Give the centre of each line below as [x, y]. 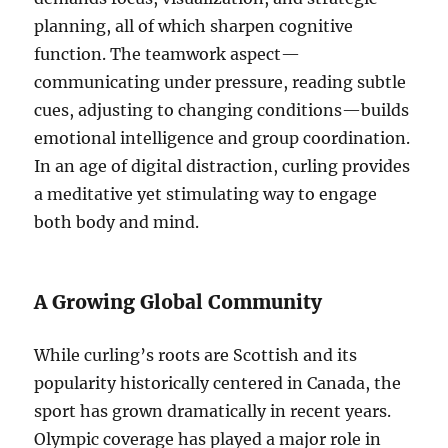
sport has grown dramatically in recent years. [213, 411]
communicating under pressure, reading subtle [220, 82]
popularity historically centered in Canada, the [218, 383]
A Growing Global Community [178, 302]
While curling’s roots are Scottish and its [196, 355]
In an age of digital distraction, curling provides [222, 166]
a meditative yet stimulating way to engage [206, 194]
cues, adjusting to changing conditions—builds [222, 110]
